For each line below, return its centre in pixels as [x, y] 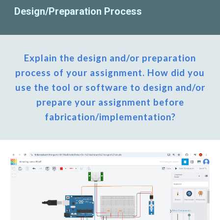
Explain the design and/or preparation [110, 58]
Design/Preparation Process [78, 11]
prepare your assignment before [110, 102]
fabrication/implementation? [110, 117]
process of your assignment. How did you [110, 73]
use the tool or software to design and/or [110, 87]
